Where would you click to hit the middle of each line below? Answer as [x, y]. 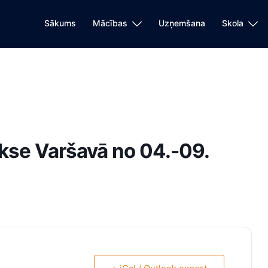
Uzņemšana [182, 23]
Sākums [60, 23]
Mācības [110, 23]
